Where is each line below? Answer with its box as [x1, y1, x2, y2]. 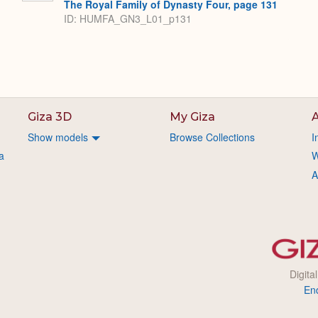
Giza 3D [28, 110, 72, 124]
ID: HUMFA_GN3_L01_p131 [64, 11, 192, 26]
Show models [28, 130, 89, 144]
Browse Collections [170, 130, 255, 144]
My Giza [170, 110, 215, 124]
